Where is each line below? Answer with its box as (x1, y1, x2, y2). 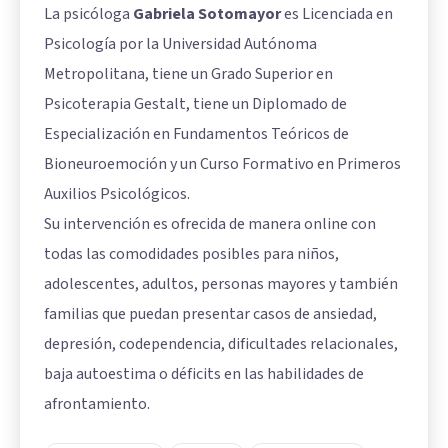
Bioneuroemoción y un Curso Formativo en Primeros (44, 152, 401, 175)
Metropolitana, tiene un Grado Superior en (44, 62, 333, 85)
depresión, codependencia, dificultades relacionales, (44, 332, 398, 355)
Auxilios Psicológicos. (44, 182, 190, 205)
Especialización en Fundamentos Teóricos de (44, 122, 349, 145)
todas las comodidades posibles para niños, (44, 242, 339, 265)
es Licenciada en (281, 2, 393, 25)
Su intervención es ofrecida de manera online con (44, 212, 376, 235)
